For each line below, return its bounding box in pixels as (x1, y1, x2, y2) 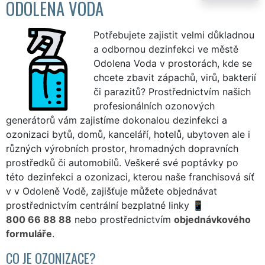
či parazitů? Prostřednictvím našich (93, 85, 251, 98)
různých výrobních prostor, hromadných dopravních (6, 142, 238, 154)
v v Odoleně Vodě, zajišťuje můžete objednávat (6, 185, 217, 197)
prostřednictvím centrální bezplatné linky (6, 199, 192, 211)
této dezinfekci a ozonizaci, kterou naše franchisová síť (6, 170, 254, 183)
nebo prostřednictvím (72, 213, 174, 225)
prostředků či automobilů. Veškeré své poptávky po (6, 156, 238, 169)
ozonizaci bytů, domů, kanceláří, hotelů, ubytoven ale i (6, 128, 250, 140)
